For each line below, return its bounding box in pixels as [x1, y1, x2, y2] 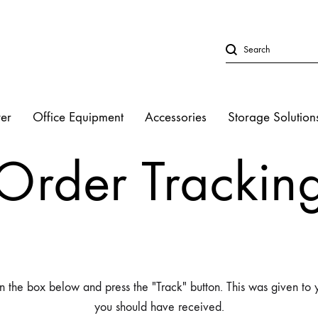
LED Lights [254, 138, 298, 152]
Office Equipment [33, 109, 124, 125]
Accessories [145, 109, 207, 125]
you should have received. [94, 300, 224, 314]
